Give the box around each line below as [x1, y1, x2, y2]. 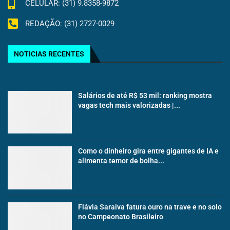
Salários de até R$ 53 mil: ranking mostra [78, 91, 213, 100]
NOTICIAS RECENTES [14, 49, 84, 58]
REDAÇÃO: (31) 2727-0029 [25, 19, 114, 29]
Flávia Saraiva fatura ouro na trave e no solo [78, 202, 222, 211]
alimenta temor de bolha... [78, 157, 165, 165]
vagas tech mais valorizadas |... [78, 101, 181, 109]
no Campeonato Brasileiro [78, 212, 164, 221]
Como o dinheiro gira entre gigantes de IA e [78, 147, 219, 156]
